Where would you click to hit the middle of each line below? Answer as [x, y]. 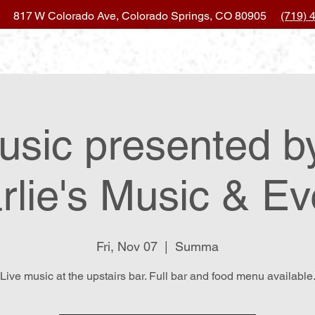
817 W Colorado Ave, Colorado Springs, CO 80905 [147, 16]
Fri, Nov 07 [127, 246]
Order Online [205, 53]
